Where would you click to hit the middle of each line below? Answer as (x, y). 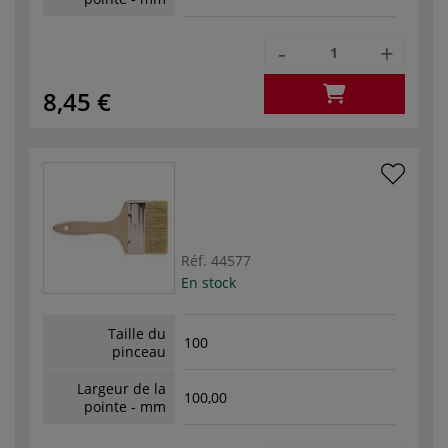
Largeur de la (121, 388)
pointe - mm (125, 406)
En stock (208, 282)
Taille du (137, 333)
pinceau (139, 351)
